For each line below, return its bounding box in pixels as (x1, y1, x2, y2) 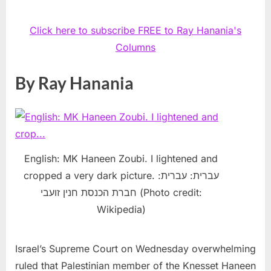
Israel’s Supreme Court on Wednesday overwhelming (15, 242, 256, 255)
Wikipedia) (96, 203, 146, 215)
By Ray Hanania (15, 72, 134, 93)
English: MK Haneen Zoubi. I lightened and (24, 152, 218, 165)
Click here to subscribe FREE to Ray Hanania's (30, 24, 241, 36)
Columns (116, 41, 155, 53)
